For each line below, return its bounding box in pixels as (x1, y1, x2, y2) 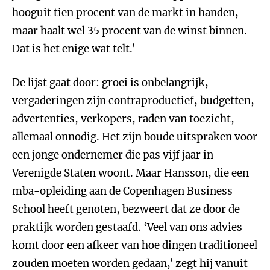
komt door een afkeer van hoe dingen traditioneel (12, 239, 257, 252)
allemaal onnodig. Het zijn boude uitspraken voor (12, 130, 257, 143)
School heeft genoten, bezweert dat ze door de (12, 202, 240, 216)
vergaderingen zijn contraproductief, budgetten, (12, 94, 254, 107)
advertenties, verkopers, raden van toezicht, (12, 112, 234, 125)
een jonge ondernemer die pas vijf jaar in (12, 148, 213, 162)
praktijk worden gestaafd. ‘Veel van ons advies (12, 221, 242, 234)
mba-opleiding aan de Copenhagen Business (12, 184, 233, 198)
